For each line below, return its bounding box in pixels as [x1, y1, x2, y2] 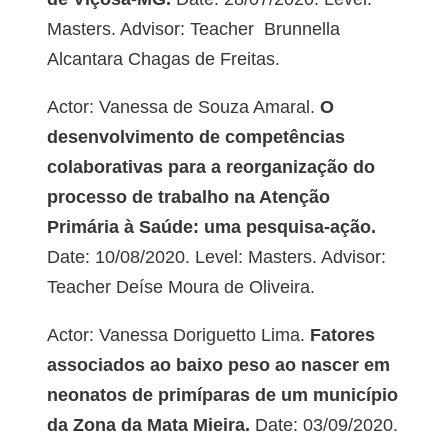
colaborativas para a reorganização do [46, 157, 375, 178]
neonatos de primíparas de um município [46, 385, 398, 406]
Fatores [304, 325, 375, 346]
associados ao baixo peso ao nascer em [46, 355, 390, 376]
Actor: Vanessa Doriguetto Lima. [46, 325, 305, 346]
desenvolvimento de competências [46, 127, 345, 148]
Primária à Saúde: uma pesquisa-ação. [46, 217, 376, 238]
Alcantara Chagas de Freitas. [46, 49, 280, 70]
